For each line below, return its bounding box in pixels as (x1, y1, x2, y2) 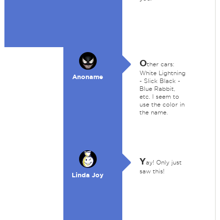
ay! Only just (145, 159, 182, 165)
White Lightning (139, 70, 186, 76)
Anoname (72, 73, 104, 81)
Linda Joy (72, 171, 104, 179)
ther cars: (146, 61, 174, 67)
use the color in (139, 101, 185, 108)
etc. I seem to (139, 93, 179, 100)
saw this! (139, 168, 165, 174)
